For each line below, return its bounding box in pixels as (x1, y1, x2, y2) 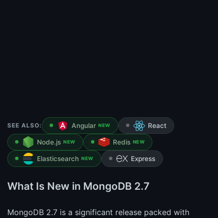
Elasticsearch (37, 155, 79, 163)
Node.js (37, 138, 61, 146)
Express (130, 155, 155, 163)
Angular (72, 122, 96, 130)
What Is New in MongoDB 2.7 (7, 180, 149, 193)
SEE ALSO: (7, 122, 42, 129)
